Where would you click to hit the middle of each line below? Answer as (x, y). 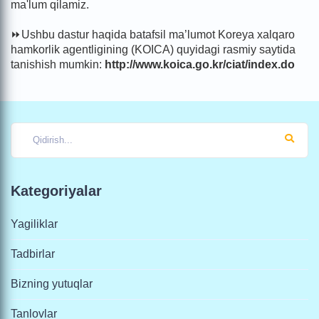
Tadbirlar (33, 253)
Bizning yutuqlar (52, 283)
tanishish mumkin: (58, 64)
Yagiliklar (34, 224)
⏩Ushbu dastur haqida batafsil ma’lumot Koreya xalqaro (153, 34)
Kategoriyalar (56, 190)
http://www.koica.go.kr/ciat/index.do (200, 64)
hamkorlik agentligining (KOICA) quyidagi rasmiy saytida (153, 49)
